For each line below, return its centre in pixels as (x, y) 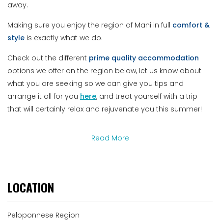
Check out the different (48, 58)
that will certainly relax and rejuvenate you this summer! (105, 109)
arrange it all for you (44, 96)
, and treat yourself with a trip (147, 96)
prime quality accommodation (144, 58)
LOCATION (31, 187)
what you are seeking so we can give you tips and (96, 84)
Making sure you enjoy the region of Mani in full (90, 25)
